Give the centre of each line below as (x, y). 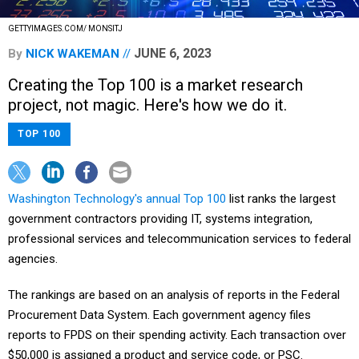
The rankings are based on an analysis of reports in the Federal (174, 295)
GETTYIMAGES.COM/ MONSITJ (65, 29)
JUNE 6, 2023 (173, 54)
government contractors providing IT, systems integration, (160, 219)
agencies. (33, 259)
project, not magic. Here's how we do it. (147, 105)
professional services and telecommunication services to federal (179, 239)
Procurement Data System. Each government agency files (159, 315)
